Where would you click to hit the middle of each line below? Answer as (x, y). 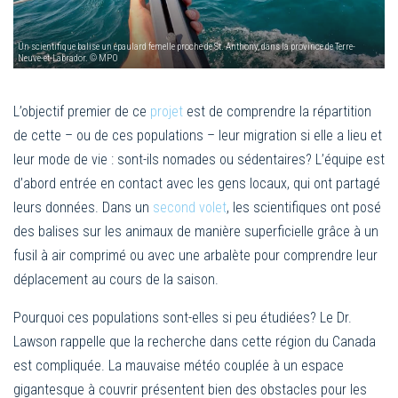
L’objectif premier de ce (82, 111)
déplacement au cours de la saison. (116, 279)
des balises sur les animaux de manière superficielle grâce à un (196, 231)
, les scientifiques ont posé (304, 207)
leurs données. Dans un (83, 207)
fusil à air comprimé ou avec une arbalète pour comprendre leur (195, 255)
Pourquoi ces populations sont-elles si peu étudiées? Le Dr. (183, 317)
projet (167, 111)
